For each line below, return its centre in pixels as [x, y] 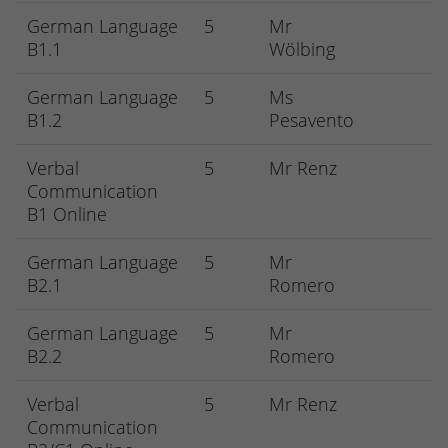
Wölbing [302, 49]
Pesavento [311, 120]
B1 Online [67, 214]
